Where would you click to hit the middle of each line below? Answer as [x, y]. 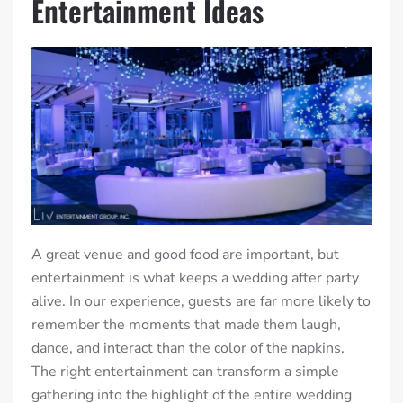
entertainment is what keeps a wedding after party [195, 278]
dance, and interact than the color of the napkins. [188, 349]
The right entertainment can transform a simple [185, 372]
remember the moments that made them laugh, [186, 325]
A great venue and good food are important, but [185, 255]
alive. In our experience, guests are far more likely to [201, 302]
